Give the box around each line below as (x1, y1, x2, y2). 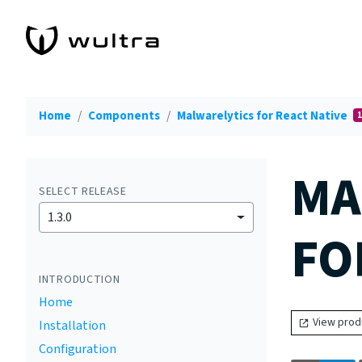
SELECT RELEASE (39, 183, 127, 200)
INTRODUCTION (39, 271, 120, 288)
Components (88, 107, 160, 124)
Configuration (39, 340, 116, 358)
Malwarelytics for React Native (177, 107, 350, 124)
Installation (39, 317, 106, 335)
